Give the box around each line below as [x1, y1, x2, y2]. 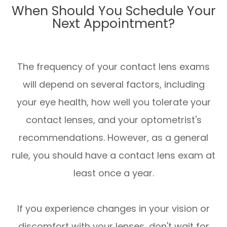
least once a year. [73, 167, 154, 180]
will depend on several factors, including [22, 78, 205, 91]
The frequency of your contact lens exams [17, 60, 210, 73]
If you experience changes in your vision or [17, 202, 210, 215]
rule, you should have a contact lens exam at [12, 149, 215, 162]
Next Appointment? [52, 15, 175, 33]
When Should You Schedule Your [11, 2, 216, 20]
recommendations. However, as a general [19, 131, 208, 144]
